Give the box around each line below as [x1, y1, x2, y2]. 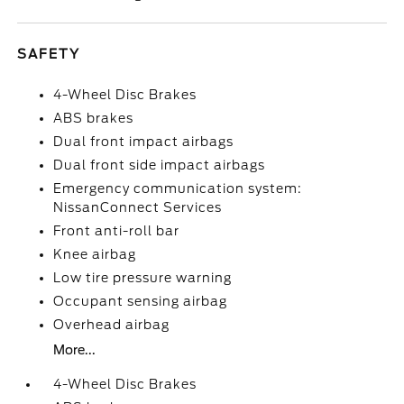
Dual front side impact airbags [53, 158, 266, 172]
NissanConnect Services [53, 200, 223, 215]
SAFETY [17, 47, 81, 61]
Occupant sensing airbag [53, 294, 228, 308]
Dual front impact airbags [53, 134, 234, 149]
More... [53, 343, 96, 357]
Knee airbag [53, 247, 137, 262]
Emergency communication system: [53, 181, 303, 196]
